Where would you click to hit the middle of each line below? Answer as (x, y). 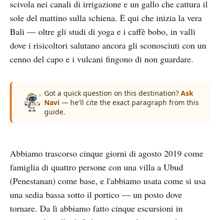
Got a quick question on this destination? (112, 93)
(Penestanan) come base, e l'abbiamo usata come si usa (108, 181)
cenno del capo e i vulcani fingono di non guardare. (102, 59)
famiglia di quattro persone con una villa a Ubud (96, 167)
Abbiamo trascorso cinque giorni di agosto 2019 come (107, 153)
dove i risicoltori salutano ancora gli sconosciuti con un (108, 45)
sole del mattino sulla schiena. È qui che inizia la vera (106, 18)
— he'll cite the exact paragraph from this (129, 103)
